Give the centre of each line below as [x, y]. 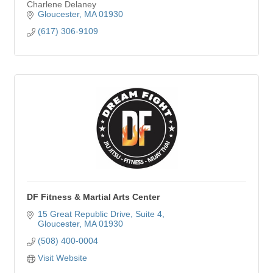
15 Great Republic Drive [84, 214]
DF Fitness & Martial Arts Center [93, 197]
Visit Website [62, 258]
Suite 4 [148, 214]
